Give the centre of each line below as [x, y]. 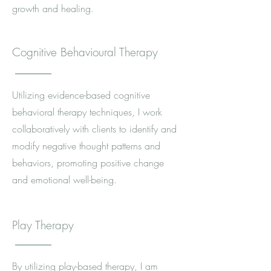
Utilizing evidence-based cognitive [81, 95]
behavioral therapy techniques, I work [87, 112]
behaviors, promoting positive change [88, 163]
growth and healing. [53, 8]
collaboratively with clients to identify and [94, 129]
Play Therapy [43, 225]
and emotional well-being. [64, 180]
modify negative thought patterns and [86, 146]
